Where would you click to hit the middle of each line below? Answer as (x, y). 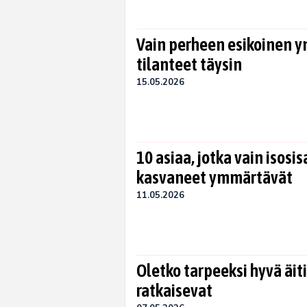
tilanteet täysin (189, 64)
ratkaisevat (174, 291)
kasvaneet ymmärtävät (214, 177)
